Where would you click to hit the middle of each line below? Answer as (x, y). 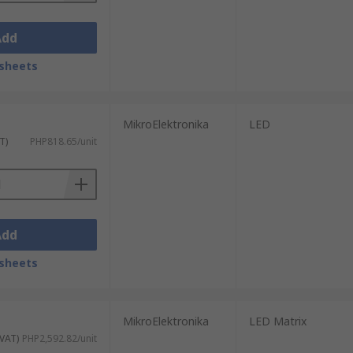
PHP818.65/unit (63, 141)
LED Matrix (277, 321)
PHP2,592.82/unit (59, 338)
